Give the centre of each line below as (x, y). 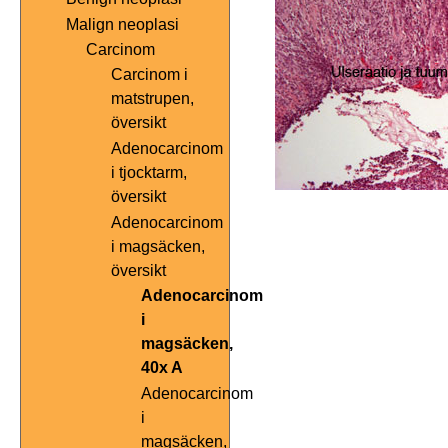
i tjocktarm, (149, 173)
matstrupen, (152, 99)
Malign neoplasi (122, 25)
